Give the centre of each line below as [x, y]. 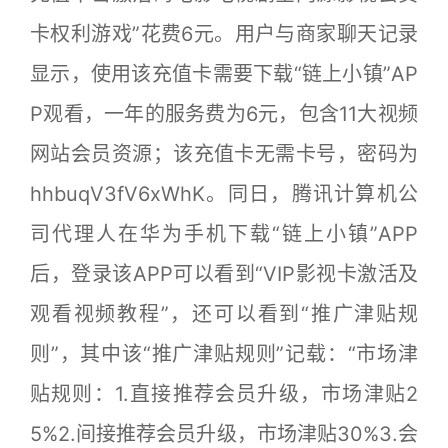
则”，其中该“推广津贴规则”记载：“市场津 [224, 353]
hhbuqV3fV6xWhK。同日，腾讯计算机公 [224, 193]
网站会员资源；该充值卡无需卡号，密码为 [224, 153]
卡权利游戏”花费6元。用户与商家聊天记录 [224, 33]
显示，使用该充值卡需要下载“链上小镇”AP [224, 73]
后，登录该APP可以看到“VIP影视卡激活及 [224, 273]
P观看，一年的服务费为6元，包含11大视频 [224, 113]
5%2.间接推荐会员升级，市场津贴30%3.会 [224, 433]
